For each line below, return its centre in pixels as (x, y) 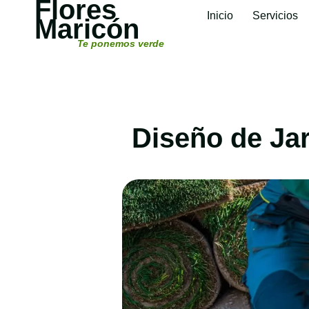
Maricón (87, 29)
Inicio (220, 16)
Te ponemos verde (121, 43)
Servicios (275, 16)
